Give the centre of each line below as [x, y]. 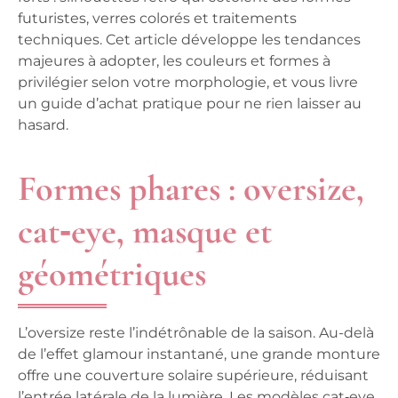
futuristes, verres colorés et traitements [157, 18]
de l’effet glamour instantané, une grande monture [199, 354]
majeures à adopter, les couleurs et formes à [174, 60]
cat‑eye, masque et [145, 231]
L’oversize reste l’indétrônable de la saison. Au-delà [196, 332]
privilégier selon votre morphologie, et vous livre [188, 82]
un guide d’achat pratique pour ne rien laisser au [190, 103]
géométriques [112, 273]
